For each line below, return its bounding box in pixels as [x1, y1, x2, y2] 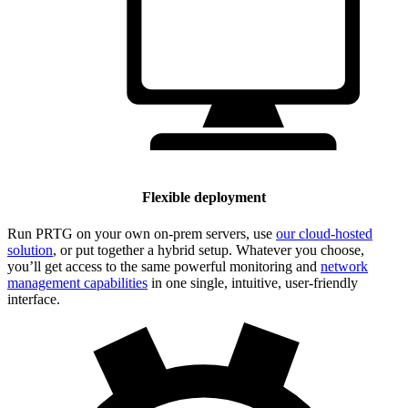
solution [7, 241, 53, 258]
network [321, 258, 368, 274]
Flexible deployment [142, 189, 266, 206]
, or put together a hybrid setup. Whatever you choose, [53, 241, 364, 258]
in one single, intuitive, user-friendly [148, 274, 358, 291]
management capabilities [7, 274, 148, 291]
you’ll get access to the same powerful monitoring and [7, 258, 321, 274]
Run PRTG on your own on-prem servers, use [7, 225, 276, 241]
